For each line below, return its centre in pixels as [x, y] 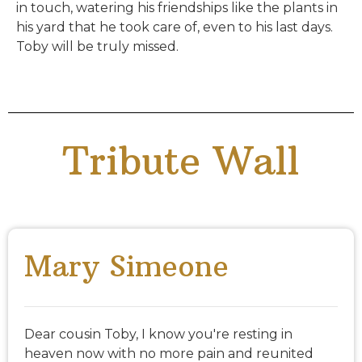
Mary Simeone [126, 267]
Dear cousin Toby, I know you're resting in [158, 335]
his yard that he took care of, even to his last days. [175, 27]
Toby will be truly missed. [97, 46]
